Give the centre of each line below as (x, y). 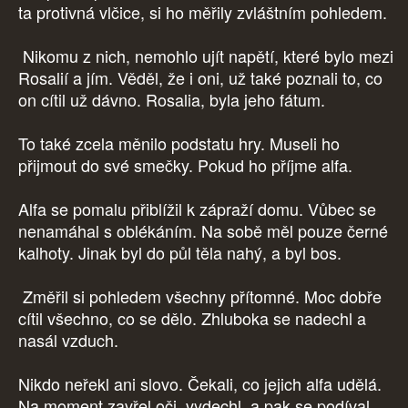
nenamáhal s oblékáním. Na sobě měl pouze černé (203, 231)
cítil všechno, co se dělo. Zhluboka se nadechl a (192, 318)
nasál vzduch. (71, 340)
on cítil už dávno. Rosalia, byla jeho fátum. (174, 100)
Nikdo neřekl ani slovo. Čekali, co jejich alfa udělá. (200, 384)
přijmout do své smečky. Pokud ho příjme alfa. (188, 165)
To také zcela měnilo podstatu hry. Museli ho (179, 143)
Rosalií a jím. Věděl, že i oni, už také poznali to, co (200, 78)
